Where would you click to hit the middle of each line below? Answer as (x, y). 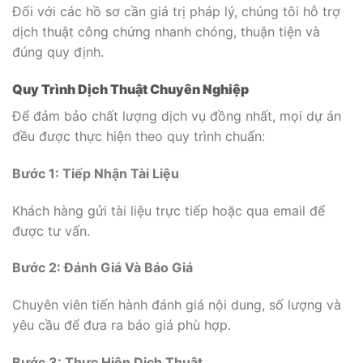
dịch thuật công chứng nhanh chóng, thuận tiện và (166, 32)
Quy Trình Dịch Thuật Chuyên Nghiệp (130, 90)
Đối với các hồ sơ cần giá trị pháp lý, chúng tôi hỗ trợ (176, 12)
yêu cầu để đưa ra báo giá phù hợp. (122, 325)
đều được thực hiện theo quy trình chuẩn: (139, 137)
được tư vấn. (51, 231)
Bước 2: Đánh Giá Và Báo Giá (102, 268)
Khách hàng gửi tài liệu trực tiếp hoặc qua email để (169, 210)
